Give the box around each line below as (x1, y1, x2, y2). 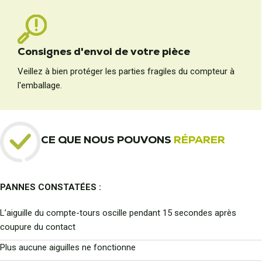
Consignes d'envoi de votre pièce (18, 44, 190, 58)
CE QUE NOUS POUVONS (41, 132, 174, 146)
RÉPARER (174, 132, 225, 146)
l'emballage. (18, 80, 62, 91)
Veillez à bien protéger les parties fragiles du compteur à (18, 66, 235, 77)
